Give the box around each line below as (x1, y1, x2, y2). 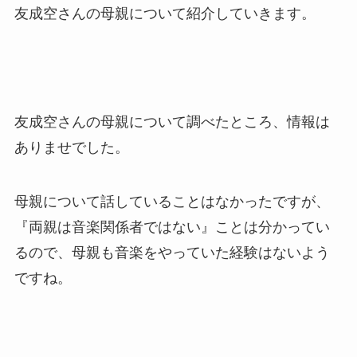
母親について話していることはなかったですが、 (14, 193, 330, 210)
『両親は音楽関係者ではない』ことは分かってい (14, 218, 330, 235)
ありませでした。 (14, 139, 129, 155)
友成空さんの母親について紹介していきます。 (14, 6, 316, 22)
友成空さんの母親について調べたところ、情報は (14, 113, 330, 130)
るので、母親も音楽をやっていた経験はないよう (14, 244, 330, 261)
